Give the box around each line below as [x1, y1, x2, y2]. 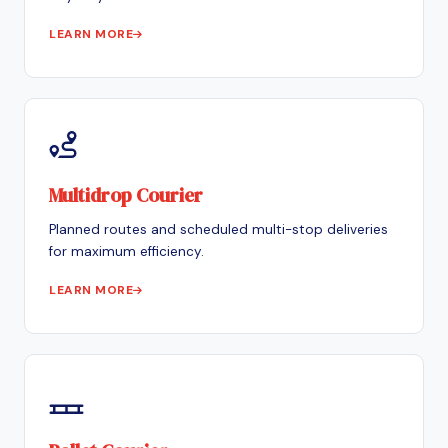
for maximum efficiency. [49, 242, 204, 260]
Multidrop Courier [49, 181, 203, 208]
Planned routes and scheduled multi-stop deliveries [49, 220, 388, 238]
